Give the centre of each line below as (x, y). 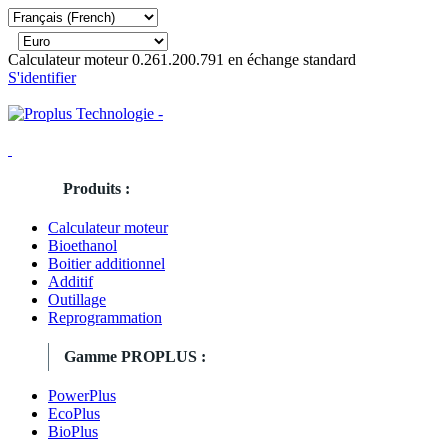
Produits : (96, 188)
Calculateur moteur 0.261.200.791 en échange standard (182, 59)
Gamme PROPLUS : (135, 356)
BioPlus (73, 431)
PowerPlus (82, 395)
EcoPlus (74, 413)
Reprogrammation (105, 317)
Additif (70, 281)
